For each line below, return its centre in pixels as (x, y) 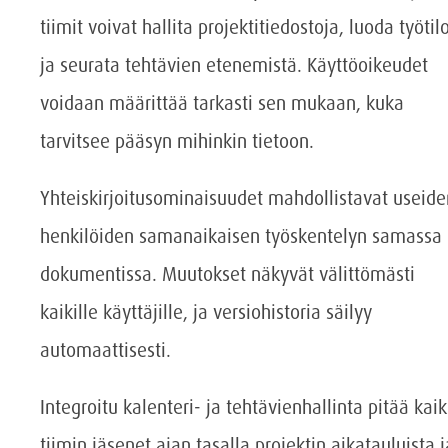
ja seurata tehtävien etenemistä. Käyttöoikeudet (234, 65)
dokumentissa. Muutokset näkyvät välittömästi (227, 274)
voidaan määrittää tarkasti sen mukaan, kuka (222, 103)
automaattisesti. (105, 350)
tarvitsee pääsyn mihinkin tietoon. (177, 141)
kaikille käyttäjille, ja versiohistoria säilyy (206, 312)
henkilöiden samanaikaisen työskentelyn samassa (241, 236)
